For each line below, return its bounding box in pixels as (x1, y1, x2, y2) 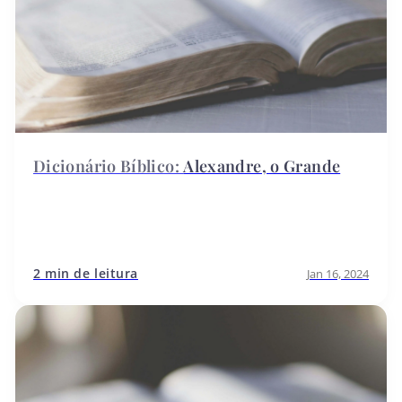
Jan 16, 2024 (307, 265, 369, 282)
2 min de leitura (33, 265, 138, 282)
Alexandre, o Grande (183, 154, 341, 177)
